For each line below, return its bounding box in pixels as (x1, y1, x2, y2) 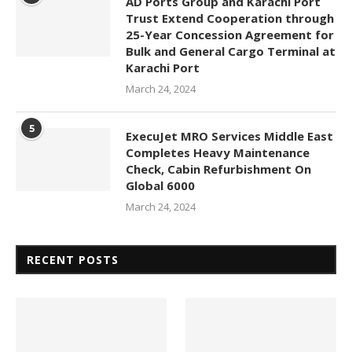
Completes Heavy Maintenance (126, 144, 310, 160)
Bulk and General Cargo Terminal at (126, 42, 335, 59)
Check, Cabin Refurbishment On (126, 160, 311, 177)
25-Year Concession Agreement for (126, 26, 334, 42)
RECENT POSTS (27, 251, 119, 267)
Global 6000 (126, 177, 195, 193)
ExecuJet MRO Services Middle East (126, 127, 333, 144)
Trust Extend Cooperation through (126, 9, 334, 26)
